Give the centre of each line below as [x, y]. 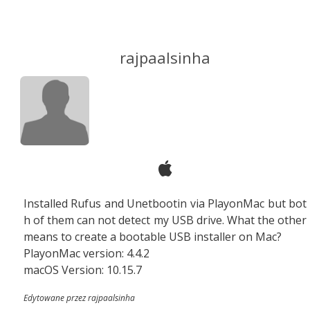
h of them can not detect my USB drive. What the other [165, 220]
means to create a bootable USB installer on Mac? [153, 237]
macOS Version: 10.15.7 [83, 270]
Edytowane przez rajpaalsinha [79, 298]
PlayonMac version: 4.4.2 [86, 253]
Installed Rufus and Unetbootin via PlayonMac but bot [165, 203]
